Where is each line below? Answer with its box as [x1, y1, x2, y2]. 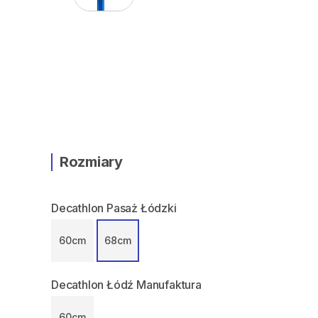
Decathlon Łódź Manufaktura [51, 278, 202, 292]
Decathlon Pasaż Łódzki [51, 201, 177, 215]
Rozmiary [60, 153, 123, 170]
